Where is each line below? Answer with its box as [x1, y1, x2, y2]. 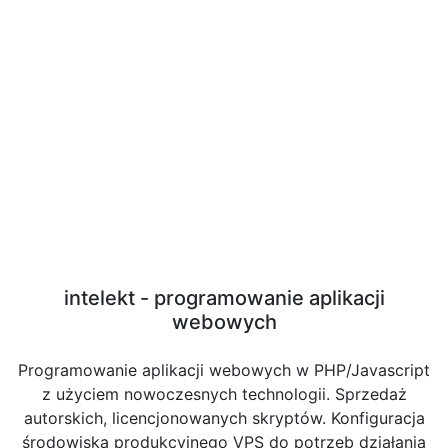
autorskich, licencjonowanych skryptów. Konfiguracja [23, 408, 425, 428]
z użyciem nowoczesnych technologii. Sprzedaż [41, 384, 407, 404]
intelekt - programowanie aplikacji [63, 286, 385, 310]
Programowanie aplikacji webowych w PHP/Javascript [18, 360, 430, 380]
